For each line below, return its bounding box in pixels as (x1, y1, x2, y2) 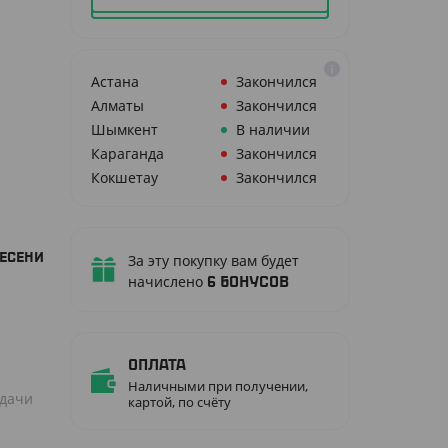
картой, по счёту (128, 393, 231, 411)
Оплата (128, 358, 186, 372)
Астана (91, 72, 139, 91)
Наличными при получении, (128, 377, 308, 395)
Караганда (91, 144, 164, 163)
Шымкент (91, 120, 158, 139)
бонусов (220, 275, 289, 289)
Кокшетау (91, 168, 158, 187)
